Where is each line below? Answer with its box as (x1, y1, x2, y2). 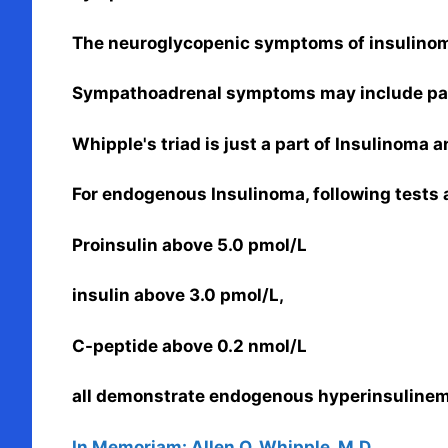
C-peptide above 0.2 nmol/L (72, 335, 307, 356)
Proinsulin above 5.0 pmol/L (72, 234, 307, 255)
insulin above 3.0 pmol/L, (72, 285, 284, 306)
